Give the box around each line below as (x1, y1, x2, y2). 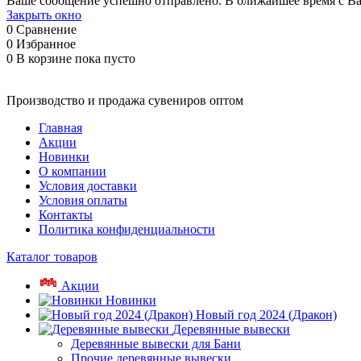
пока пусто (75, 52, 135, 65)
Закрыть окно (6, 8, 81, 22)
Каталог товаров (6, 250, 98, 263)
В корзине (16, 52, 75, 65)
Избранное (16, 37, 76, 51)
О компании (39, 164, 106, 178)
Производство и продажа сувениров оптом (6, 93, 243, 107)
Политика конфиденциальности (39, 222, 215, 236)
